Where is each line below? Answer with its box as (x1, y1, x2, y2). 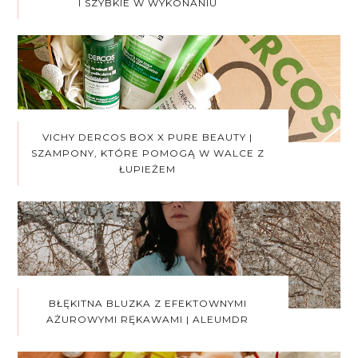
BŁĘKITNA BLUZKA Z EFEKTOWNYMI (48, 297, 247, 310)
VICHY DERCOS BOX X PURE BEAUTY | (42, 131, 253, 144)
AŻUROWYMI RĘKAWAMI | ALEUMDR (46, 313, 249, 326)
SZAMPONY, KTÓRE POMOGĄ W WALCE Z (30, 147, 265, 160)
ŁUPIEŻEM (119, 163, 177, 176)
